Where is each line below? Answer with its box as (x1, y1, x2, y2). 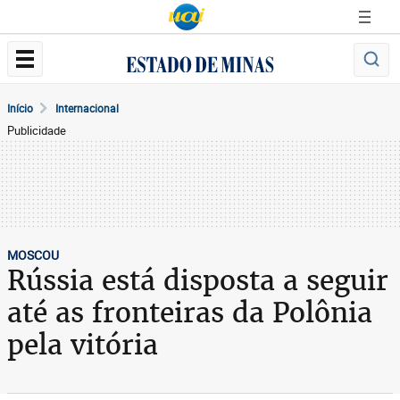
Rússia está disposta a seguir (7, 262, 388, 298)
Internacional (55, 101, 119, 115)
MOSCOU (7, 246, 59, 263)
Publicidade (7, 122, 66, 138)
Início (7, 101, 33, 115)
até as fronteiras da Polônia (7, 295, 372, 330)
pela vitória (7, 327, 158, 362)
